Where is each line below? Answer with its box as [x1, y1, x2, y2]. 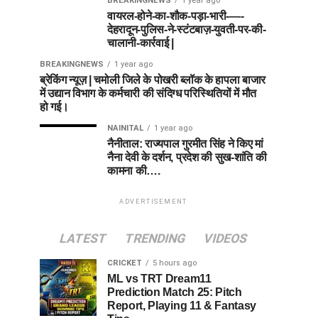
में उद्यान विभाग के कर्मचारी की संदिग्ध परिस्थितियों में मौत [40, 87, 257, 100]
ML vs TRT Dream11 [107, 273, 212, 285]
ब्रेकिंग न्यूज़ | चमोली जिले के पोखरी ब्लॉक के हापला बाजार [40, 74, 266, 87]
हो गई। [40, 101, 69, 114]
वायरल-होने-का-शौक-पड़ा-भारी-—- [107, 10, 244, 23]
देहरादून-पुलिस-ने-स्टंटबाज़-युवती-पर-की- [107, 23, 266, 36]
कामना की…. [107, 165, 160, 177]
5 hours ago [153, 258, 197, 268]
